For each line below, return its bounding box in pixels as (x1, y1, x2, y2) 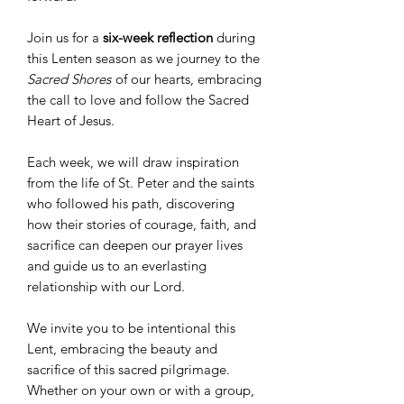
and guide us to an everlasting (27, 257, 207, 275)
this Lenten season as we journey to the (27, 50, 260, 68)
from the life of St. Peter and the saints (27, 174, 254, 192)
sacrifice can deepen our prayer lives (27, 236, 243, 254)
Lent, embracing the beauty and (27, 340, 217, 358)
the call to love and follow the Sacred (27, 91, 249, 109)
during (213, 29, 255, 47)
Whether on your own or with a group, (27, 381, 254, 399)
